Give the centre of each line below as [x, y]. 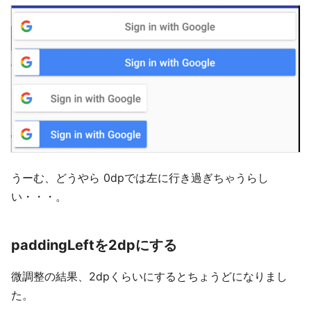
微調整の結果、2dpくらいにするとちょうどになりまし [149, 276]
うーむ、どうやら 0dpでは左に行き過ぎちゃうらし [140, 177]
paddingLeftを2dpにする [94, 245]
